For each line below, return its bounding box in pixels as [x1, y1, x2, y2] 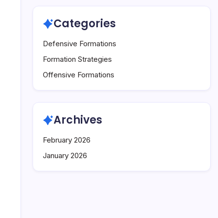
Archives [54, 112, 102, 127]
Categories [54, 16, 116, 31]
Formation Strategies [43, 54, 112, 64]
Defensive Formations [43, 39, 116, 48]
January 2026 [43, 151, 87, 160]
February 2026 [43, 135, 91, 145]
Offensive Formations [43, 70, 114, 79]
